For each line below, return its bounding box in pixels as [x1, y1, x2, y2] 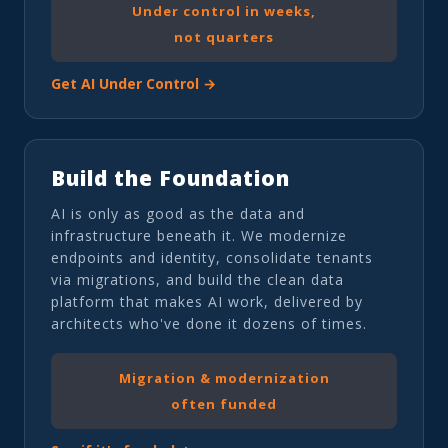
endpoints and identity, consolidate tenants [51, 247, 373, 267]
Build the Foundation [51, 163, 290, 192]
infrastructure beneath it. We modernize [51, 225, 347, 245]
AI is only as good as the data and [51, 203, 305, 223]
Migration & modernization [118, 368, 330, 387]
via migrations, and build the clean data [51, 269, 344, 289]
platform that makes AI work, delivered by [51, 291, 363, 311]
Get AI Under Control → [51, 73, 216, 93]
